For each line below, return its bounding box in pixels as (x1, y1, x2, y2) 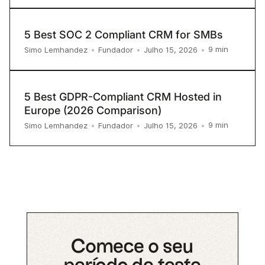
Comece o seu (71, 237, 194, 256)
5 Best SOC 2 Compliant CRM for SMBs (24, 28, 223, 41)
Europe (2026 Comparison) (24, 104, 161, 117)
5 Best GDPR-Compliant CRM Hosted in (24, 90, 222, 103)
